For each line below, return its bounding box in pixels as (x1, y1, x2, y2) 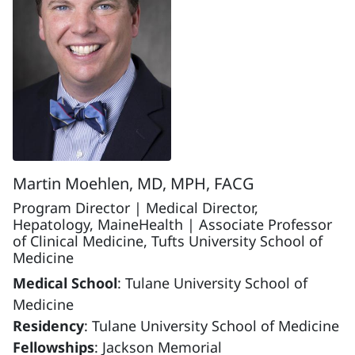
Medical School (13, 273, 117, 292)
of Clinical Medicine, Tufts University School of (13, 231, 323, 250)
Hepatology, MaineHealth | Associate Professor (13, 214, 332, 234)
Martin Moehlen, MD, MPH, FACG (13, 172, 254, 194)
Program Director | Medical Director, (13, 197, 258, 217)
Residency (13, 315, 84, 335)
